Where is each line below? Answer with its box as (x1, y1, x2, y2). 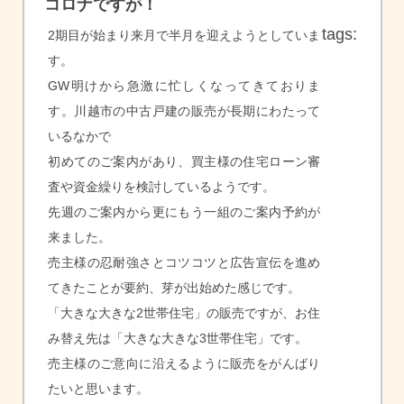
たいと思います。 (48, 381, 150, 397)
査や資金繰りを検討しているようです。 (48, 179, 276, 195)
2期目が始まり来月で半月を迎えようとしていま (48, 28, 321, 43)
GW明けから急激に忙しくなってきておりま (48, 78, 321, 94)
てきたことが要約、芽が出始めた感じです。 (48, 280, 301, 296)
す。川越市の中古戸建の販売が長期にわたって (48, 104, 321, 119)
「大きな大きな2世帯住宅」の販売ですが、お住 (48, 306, 321, 321)
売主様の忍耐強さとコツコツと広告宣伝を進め (48, 255, 321, 271)
